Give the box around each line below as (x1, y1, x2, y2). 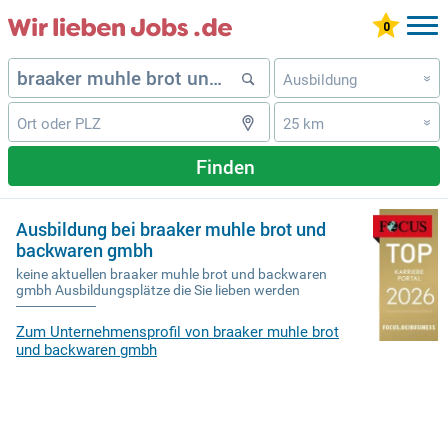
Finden (195, 153, 255, 179)
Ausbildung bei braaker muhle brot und (16, 217, 326, 241)
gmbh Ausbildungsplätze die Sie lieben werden (16, 282, 300, 299)
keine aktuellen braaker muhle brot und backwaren (16, 266, 327, 283)
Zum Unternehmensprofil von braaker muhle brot (16, 323, 339, 342)
